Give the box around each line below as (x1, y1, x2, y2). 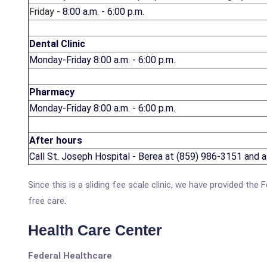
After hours (29, 135, 82, 146)
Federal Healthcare (28, 250, 112, 261)
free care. (28, 195, 66, 206)
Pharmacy (29, 86, 74, 98)
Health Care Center (28, 222, 162, 238)
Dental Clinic (29, 38, 85, 49)
